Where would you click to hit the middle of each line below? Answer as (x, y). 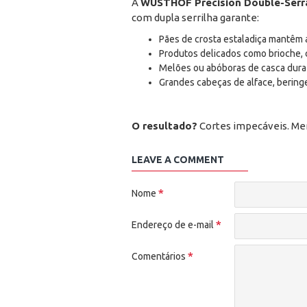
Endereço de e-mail (173, 225)
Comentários (159, 257)
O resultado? (164, 126)
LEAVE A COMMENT (178, 160)
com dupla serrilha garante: (195, 18)
